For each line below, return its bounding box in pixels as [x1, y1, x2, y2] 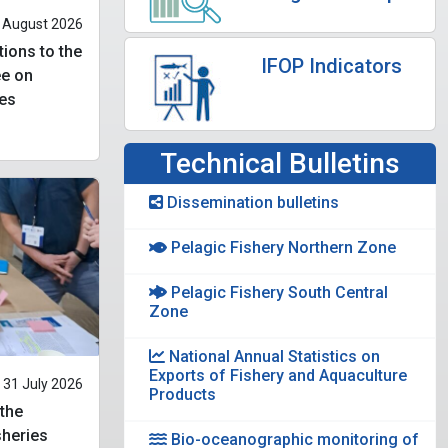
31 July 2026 [2, 375, 83, 392]
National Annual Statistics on [165, 347, 380, 367]
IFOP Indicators [261, 54, 403, 79]
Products [149, 385, 216, 405]
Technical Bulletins [160, 147, 400, 181]
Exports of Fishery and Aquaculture [149, 366, 407, 386]
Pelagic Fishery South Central [167, 283, 388, 303]
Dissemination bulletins [163, 193, 339, 213]
